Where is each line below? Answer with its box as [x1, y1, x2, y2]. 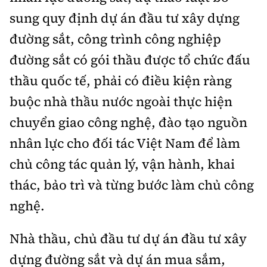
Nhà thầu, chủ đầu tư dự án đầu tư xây [10, 229, 247, 247]
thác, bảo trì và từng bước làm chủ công [10, 175, 254, 194]
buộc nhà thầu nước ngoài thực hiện [10, 92, 232, 110]
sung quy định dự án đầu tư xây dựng [10, 8, 240, 27]
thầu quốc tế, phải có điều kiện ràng [10, 71, 232, 89]
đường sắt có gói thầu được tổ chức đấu [10, 50, 250, 69]
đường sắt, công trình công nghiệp [10, 29, 221, 48]
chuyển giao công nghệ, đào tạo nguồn [10, 113, 247, 131]
